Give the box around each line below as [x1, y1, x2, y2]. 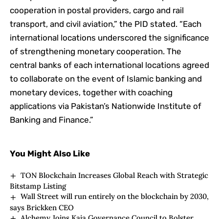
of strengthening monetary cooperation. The [10, 46, 181, 57]
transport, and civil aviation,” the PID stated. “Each [10, 19, 201, 29]
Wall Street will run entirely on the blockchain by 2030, [21, 192, 209, 201]
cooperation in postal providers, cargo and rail [10, 5, 184, 16]
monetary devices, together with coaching [10, 88, 173, 98]
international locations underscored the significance [10, 33, 209, 43]
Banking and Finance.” [10, 115, 93, 125]
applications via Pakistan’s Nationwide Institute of [10, 101, 201, 111]
